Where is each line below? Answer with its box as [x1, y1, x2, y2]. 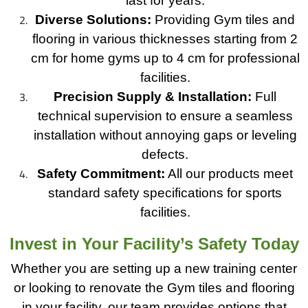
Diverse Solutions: [35, 12, 151, 27]
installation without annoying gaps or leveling [33, 128, 297, 142]
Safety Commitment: [37, 166, 165, 181]
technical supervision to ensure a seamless [37, 109, 293, 123]
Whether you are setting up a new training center [11, 261, 297, 276]
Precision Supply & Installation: [54, 89, 252, 104]
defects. [142, 147, 188, 162]
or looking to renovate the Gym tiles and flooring [13, 280, 295, 295]
